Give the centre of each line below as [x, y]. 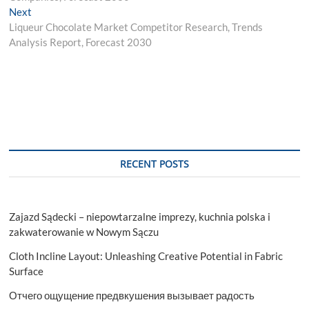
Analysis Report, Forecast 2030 [81, 42]
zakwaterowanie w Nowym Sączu [84, 231]
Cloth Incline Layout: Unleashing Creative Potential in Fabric [146, 256]
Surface [27, 271]
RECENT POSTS [154, 163]
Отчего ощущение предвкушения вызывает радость [132, 295]
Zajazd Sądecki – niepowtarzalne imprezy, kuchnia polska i [140, 216]
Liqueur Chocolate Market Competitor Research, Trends [136, 27]
